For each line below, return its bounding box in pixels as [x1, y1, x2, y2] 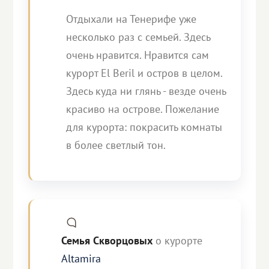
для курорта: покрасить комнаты [66, 120, 223, 134]
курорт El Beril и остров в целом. [66, 66, 223, 80]
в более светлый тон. [66, 138, 166, 152]
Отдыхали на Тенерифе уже [66, 12, 197, 26]
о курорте [156, 234, 203, 247]
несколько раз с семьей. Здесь [66, 30, 211, 44]
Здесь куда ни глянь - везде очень [66, 84, 226, 98]
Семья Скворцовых [61, 234, 156, 247]
